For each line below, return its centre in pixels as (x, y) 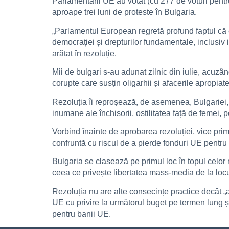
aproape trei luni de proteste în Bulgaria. (124, 12)
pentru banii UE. (82, 214)
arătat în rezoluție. (84, 53)
